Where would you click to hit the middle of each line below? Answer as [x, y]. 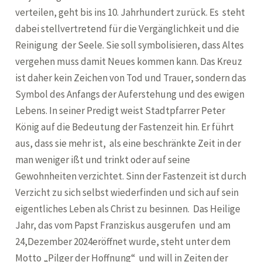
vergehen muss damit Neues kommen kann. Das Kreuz [129, 61]
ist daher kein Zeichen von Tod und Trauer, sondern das [131, 78]
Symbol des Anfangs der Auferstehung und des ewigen [130, 94]
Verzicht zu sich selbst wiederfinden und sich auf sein [127, 192]
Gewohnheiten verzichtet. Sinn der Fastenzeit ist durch [131, 176]
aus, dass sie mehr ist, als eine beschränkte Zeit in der [128, 143]
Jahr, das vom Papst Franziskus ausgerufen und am [123, 225]
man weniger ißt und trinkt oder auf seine [103, 160]
